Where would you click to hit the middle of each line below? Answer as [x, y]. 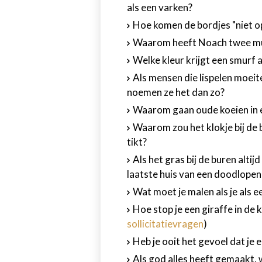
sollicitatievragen [165, 224]
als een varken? [160, 7]
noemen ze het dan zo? [176, 92]
